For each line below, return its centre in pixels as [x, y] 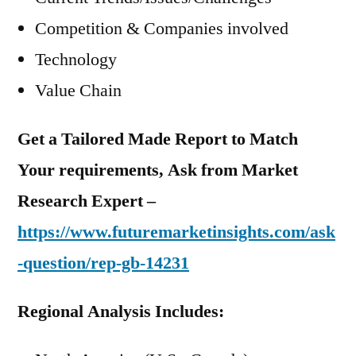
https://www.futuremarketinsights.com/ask [176, 232]
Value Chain [78, 91]
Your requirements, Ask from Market [158, 170]
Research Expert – [87, 201]
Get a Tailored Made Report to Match [158, 139]
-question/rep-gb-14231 [103, 263]
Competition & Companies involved [162, 29]
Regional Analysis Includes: [121, 311]
